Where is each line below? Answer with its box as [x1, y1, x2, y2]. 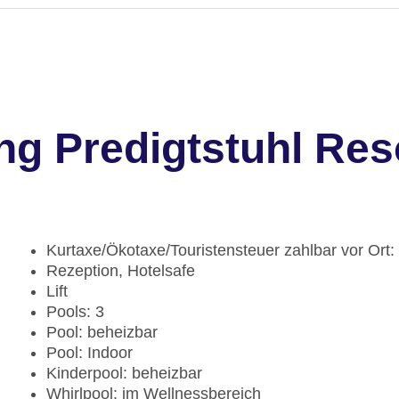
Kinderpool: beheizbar [46, 364, 202, 383]
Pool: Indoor [46, 344, 133, 362]
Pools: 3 [46, 303, 104, 322]
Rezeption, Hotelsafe [46, 262, 195, 281]
